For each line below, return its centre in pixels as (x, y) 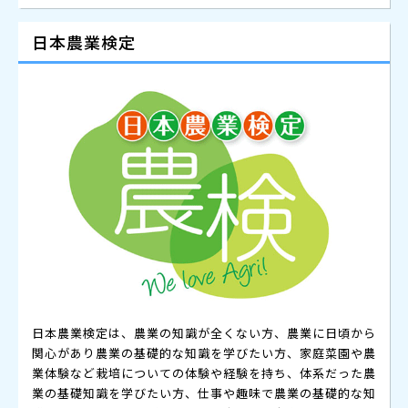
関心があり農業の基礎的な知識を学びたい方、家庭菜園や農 (204, 353)
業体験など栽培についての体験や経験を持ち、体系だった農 (204, 373)
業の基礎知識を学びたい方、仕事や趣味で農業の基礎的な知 (204, 393)
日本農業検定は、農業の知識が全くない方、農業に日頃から (204, 333)
